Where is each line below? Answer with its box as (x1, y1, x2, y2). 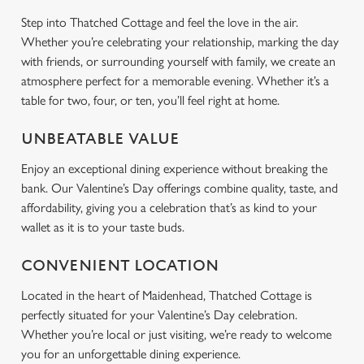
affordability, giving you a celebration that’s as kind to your (21, 200, 317, 215)
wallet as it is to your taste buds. (21, 219, 188, 235)
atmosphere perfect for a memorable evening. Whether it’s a (21, 73, 329, 89)
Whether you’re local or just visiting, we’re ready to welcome (21, 327, 331, 342)
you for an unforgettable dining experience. (21, 346, 244, 362)
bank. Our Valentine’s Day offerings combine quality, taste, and (21, 180, 338, 196)
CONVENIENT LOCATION (21, 258, 219, 275)
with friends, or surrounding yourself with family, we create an (21, 54, 336, 69)
